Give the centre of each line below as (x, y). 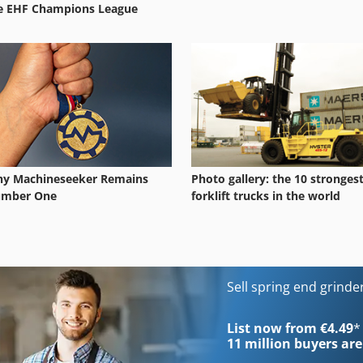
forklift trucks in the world (266, 196)
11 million (259, 344)
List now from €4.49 (290, 329)
